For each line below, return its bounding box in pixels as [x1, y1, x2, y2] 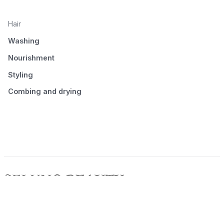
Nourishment [8, 53, 54, 62]
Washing [8, 36, 39, 45]
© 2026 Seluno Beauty [4, 196, 80, 205]
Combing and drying [8, 87, 81, 96]
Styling [8, 70, 33, 79]
